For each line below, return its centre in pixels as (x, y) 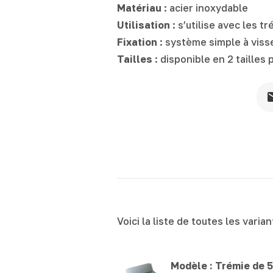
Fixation (137, 42)
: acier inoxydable (205, 8)
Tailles (136, 59)
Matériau (139, 8)
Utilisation (144, 25)
